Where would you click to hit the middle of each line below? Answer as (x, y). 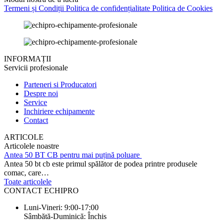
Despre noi (41, 94)
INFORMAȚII (28, 59)
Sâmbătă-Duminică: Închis (65, 217)
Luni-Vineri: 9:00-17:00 (61, 208)
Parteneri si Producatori (60, 85)
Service (35, 103)
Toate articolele (28, 182)
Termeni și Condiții (34, 8)
